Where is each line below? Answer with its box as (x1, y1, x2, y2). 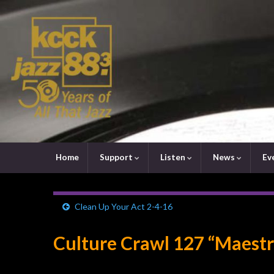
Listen (158, 152, 187, 162)
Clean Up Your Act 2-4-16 (75, 201, 172, 212)
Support (98, 152, 135, 162)
